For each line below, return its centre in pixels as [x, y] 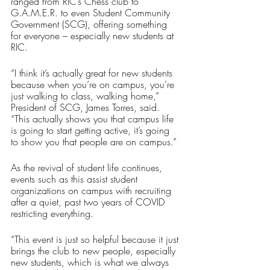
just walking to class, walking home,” [86, 96]
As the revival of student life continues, [88, 168]
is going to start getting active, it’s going [92, 130]
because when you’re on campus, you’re [94, 85]
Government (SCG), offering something [90, 24]
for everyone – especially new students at [94, 36]
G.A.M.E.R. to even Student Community [92, 13]
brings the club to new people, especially [95, 251]
